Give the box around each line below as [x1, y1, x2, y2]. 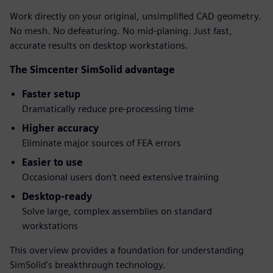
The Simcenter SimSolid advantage [10, 64, 175, 76]
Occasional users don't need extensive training [22, 171, 219, 183]
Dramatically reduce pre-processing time [22, 103, 194, 115]
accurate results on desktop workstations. [10, 40, 188, 51]
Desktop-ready [22, 191, 92, 202]
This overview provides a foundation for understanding [10, 244, 244, 256]
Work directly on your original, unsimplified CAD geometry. [10, 10, 261, 22]
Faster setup [22, 88, 80, 100]
